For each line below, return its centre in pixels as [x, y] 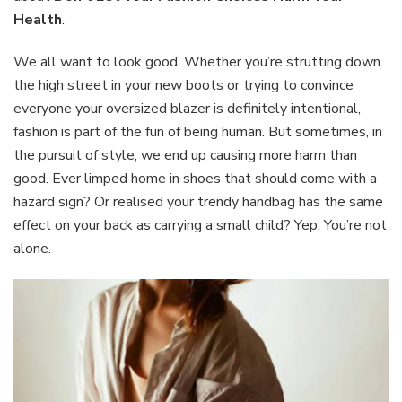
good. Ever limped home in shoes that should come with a [195, 178]
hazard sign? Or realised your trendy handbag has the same [198, 201]
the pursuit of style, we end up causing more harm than [185, 155]
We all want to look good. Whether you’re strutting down [197, 61]
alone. [32, 248]
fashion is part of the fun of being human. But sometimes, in [198, 131]
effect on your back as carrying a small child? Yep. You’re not [200, 225]
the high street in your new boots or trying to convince [184, 85]
